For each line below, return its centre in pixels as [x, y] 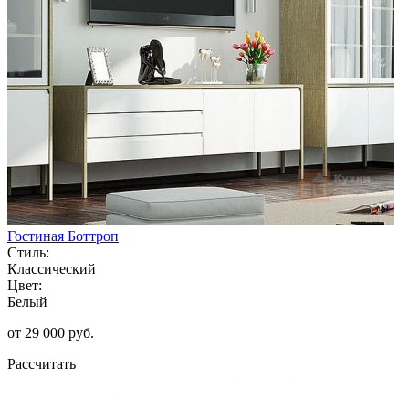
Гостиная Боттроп [63, 236]
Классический [52, 268]
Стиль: [28, 252]
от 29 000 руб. [51, 332]
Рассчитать [42, 363]
